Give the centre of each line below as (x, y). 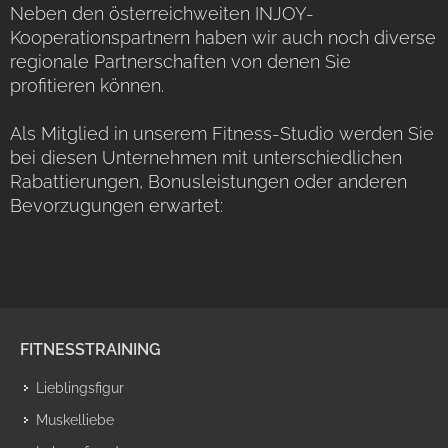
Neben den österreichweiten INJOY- (162, 13)
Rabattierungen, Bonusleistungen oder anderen (208, 181)
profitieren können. (87, 85)
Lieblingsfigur (80, 387)
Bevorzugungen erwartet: (116, 205)
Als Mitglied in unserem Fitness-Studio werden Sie (222, 133)
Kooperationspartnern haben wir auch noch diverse (223, 37)
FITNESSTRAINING (90, 349)
